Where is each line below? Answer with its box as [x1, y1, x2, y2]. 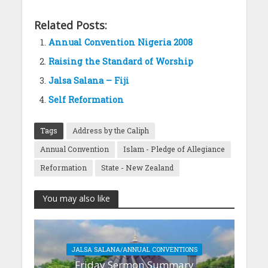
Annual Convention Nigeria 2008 [48, 36, 193, 48]
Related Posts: [33, 17, 107, 32]
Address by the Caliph [72, 125, 149, 135]
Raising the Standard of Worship [48, 55, 193, 67]
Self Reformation [48, 93, 124, 105]
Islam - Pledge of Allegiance [123, 144, 225, 154]
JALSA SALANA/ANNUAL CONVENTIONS [71, 245, 197, 254]
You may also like [42, 193, 110, 204]
